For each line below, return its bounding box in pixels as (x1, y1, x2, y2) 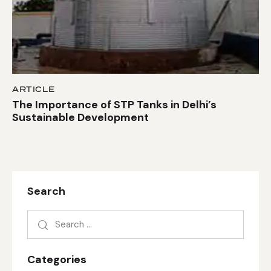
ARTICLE (12, 83, 55, 94)
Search (27, 184, 65, 199)
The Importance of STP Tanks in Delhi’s (12, 97, 217, 113)
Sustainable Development (12, 110, 149, 125)
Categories (27, 252, 87, 267)
